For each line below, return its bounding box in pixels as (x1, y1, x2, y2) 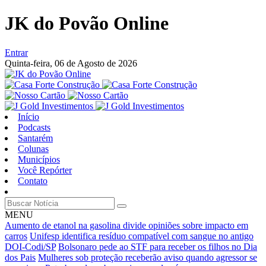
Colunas (18, 143, 49, 154)
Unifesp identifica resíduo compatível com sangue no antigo (30, 230, 254, 241)
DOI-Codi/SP (5, 241, 56, 252)
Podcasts (18, 122, 50, 132)
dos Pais (5, 252, 36, 262)
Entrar (5, 47, 28, 58)
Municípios (18, 154, 60, 164)
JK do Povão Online (5, 12, 169, 34)
